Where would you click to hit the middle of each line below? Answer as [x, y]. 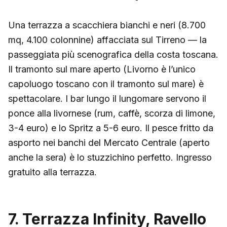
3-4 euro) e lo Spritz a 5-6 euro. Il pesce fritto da [111, 128]
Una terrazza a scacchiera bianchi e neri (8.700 [107, 25]
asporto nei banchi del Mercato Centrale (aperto [109, 142]
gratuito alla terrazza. [52, 172]
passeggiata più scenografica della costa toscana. [113, 54]
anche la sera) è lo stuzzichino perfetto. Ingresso [110, 157]
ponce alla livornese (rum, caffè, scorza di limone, [112, 113]
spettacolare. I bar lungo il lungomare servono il [107, 98]
